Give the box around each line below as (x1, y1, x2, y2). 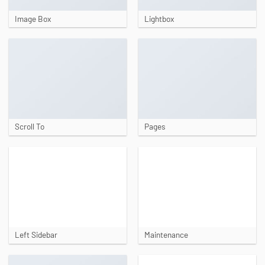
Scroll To (14, 121, 44, 132)
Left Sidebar (14, 230, 57, 240)
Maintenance (144, 230, 188, 240)
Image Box (14, 13, 51, 24)
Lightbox (144, 13, 174, 24)
